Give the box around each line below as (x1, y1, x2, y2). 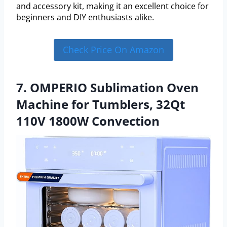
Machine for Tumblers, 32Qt (16, 95, 185, 112)
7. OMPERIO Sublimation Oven (16, 79, 199, 96)
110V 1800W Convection (16, 112, 160, 129)
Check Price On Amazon (63, 44, 164, 56)
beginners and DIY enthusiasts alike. (16, 12, 154, 23)
